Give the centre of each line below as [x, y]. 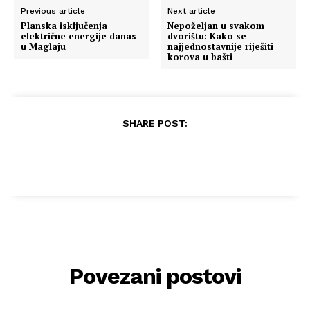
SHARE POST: [155, 123]
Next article [192, 11]
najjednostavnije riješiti [221, 46]
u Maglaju [43, 46]
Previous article [53, 11]
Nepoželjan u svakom [216, 25]
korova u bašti [200, 56]
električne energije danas [79, 36]
